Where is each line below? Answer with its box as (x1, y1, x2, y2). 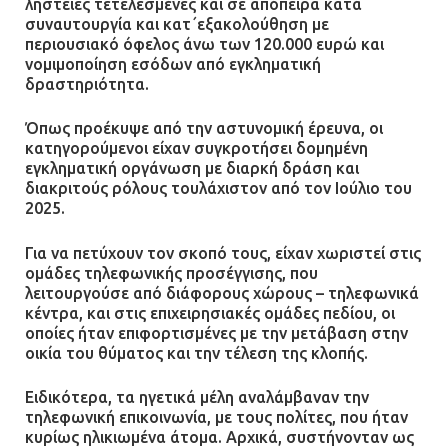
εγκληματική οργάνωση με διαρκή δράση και (25, 159, 359, 178)
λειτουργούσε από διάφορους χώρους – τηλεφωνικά (25, 283, 419, 302)
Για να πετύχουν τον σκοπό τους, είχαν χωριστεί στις (25, 243, 421, 262)
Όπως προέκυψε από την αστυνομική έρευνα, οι (25, 119, 383, 138)
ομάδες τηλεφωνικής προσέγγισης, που (25, 263, 318, 282)
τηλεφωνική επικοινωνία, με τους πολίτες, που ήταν (25, 408, 408, 427)
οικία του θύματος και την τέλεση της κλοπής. (25, 343, 368, 362)
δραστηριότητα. (25, 74, 149, 93)
